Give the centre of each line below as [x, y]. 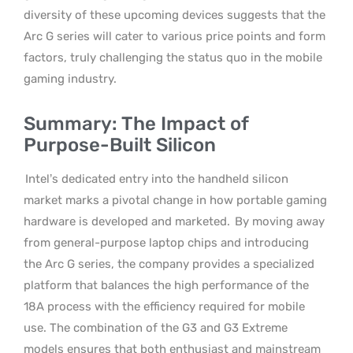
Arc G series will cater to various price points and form [175, 36]
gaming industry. [70, 78]
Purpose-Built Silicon [120, 145]
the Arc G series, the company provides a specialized [169, 264]
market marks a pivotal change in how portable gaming [175, 200]
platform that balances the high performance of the [166, 285]
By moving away [278, 221]
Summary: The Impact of [136, 123]
